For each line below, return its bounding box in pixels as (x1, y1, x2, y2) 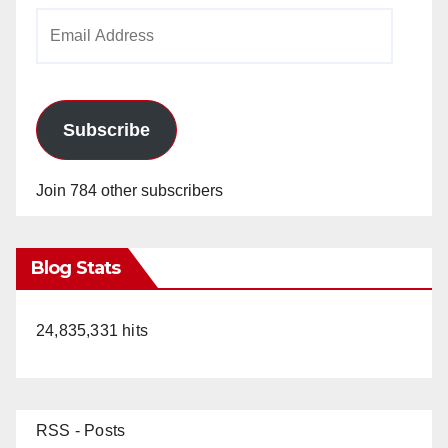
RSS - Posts (36, 421, 126, 439)
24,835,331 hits (36, 321, 148, 339)
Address (35, 42, 94, 60)
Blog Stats (31, 256, 120, 279)
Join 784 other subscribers (36, 181, 223, 199)
